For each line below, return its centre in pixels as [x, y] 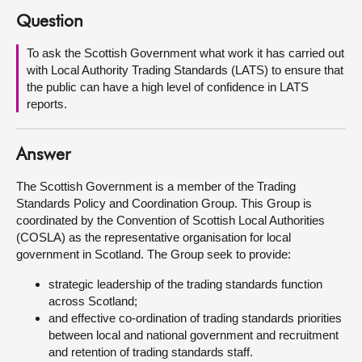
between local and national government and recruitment [194, 335]
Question [50, 22]
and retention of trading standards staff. [151, 352]
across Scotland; [93, 301]
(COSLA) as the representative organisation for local [154, 237]
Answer [43, 156]
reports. [47, 104]
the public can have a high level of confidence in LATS [168, 87]
